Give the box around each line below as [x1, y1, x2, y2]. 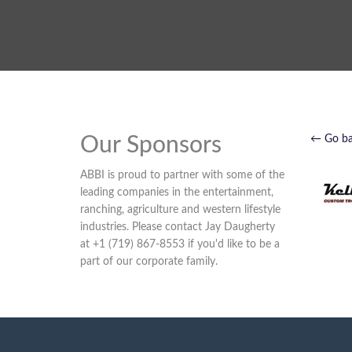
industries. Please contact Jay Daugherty [80, 222, 275, 233]
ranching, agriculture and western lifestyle [80, 204, 280, 215]
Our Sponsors [80, 134, 222, 157]
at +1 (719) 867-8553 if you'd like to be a [80, 239, 280, 250]
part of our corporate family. [80, 256, 218, 267]
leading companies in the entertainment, [80, 187, 273, 198]
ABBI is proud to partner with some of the [80, 170, 284, 181]
